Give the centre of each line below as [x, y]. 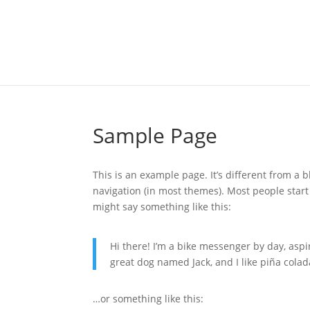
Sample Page [155, 135]
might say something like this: [162, 207]
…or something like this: [148, 299]
